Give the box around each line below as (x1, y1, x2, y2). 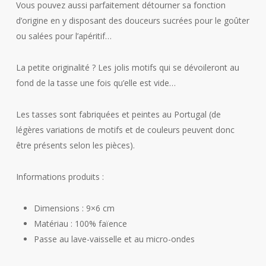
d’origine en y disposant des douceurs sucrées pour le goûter (15, 14, 249, 26)
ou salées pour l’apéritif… (15, 30, 112, 42)
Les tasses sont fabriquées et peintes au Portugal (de (15, 108, 221, 120)
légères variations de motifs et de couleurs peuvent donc (15, 123, 235, 135)
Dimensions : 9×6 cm (33, 202, 115, 214)
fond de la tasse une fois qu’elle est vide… (15, 77, 176, 88)
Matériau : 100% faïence (33, 217, 127, 229)
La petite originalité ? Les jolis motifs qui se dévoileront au (15, 61, 239, 73)
